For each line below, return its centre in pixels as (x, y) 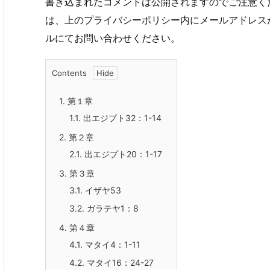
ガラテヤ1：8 (111, 209)
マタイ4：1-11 (111, 245)
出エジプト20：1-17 (122, 154)
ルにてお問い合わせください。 (113, 38)
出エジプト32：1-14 (121, 118)
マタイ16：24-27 (119, 263)
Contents (69, 73)
